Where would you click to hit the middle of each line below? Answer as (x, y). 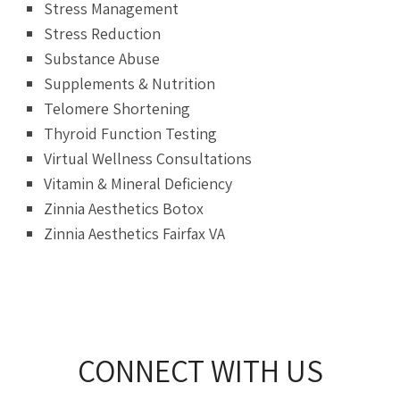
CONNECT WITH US (200, 370)
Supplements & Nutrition (130, 83)
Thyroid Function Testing (131, 133)
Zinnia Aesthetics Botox (124, 208)
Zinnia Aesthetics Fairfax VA (135, 233)
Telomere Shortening (117, 108)
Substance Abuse (102, 58)
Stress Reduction (103, 33)
